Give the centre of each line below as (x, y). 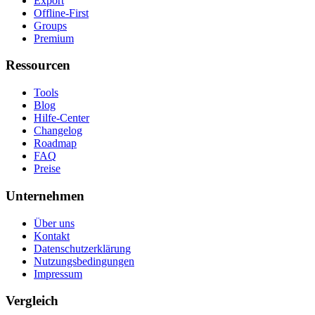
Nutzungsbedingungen (84, 261)
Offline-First (61, 13)
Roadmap (55, 143)
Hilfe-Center (62, 118)
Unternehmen (45, 195)
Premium (54, 38)
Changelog (58, 131)
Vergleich (32, 301)
